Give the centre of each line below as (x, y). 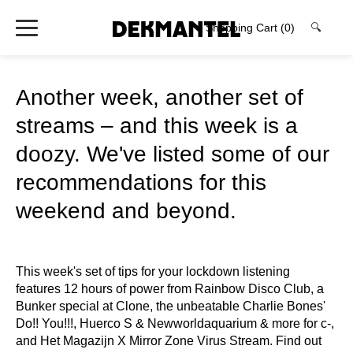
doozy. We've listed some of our (173, 154)
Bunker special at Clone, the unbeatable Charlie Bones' (171, 306)
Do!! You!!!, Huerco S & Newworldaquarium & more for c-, (175, 323)
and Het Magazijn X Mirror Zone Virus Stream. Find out (169, 341)
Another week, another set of (160, 97)
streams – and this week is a (157, 126)
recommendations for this (141, 182)
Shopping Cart (243, 28)
